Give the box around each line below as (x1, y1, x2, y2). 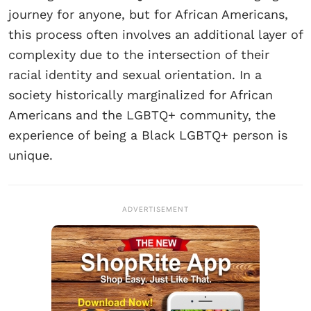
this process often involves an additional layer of (8, 27, 303, 42)
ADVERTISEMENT (122, 205, 189, 214)
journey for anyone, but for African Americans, (8, 7, 288, 22)
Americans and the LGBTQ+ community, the (8, 108, 276, 123)
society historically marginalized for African (8, 87, 273, 103)
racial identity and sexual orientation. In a (8, 67, 262, 83)
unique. (8, 148, 53, 163)
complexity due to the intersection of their (8, 47, 269, 62)
